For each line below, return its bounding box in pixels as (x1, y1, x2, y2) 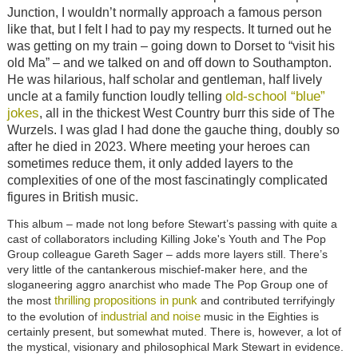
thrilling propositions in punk (54, 292, 197, 307)
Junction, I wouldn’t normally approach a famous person (6, 5, 322, 19)
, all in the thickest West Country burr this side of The (38, 105, 335, 120)
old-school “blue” (225, 87, 325, 104)
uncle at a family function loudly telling (6, 89, 225, 103)
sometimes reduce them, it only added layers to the (6, 156, 293, 170)
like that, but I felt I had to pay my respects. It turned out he (6, 22, 332, 36)
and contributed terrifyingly (197, 293, 335, 307)
